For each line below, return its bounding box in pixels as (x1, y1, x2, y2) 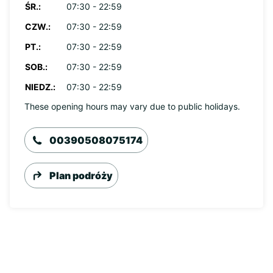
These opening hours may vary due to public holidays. (24, 101, 240, 112)
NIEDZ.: (25, 82, 55, 92)
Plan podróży (49, 169, 113, 182)
